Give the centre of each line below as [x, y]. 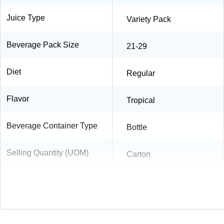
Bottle [137, 127]
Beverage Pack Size [43, 44]
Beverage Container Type [52, 125]
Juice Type [26, 17]
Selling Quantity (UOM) [47, 152]
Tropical [141, 100]
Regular [141, 73]
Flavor [18, 98]
